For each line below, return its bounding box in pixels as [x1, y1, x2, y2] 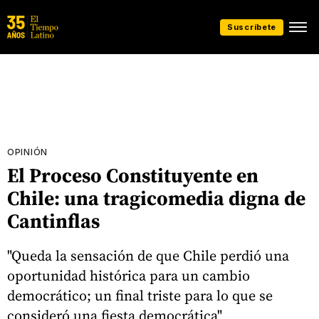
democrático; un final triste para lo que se [7, 285, 273, 305]
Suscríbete [227, 21, 276, 32]
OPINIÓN [7, 147, 48, 157]
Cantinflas [7, 207, 100, 234]
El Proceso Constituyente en [7, 162, 258, 189]
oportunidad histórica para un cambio [7, 265, 250, 286]
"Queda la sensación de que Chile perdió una [7, 245, 289, 266]
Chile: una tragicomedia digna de [7, 184, 305, 211]
